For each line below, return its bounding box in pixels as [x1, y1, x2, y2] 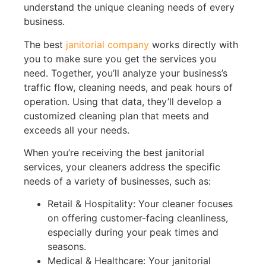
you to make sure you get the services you [24, 52, 216, 65]
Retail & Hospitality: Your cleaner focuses [47, 198, 233, 210]
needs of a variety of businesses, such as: [24, 175, 211, 188]
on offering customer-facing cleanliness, [47, 212, 228, 224]
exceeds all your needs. [24, 123, 129, 136]
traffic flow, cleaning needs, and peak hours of [24, 81, 233, 93]
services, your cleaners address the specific [24, 161, 220, 173]
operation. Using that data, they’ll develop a [24, 95, 221, 107]
